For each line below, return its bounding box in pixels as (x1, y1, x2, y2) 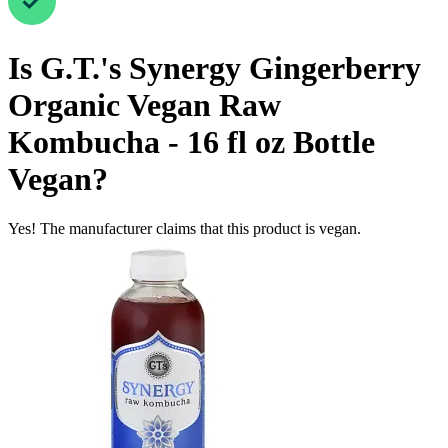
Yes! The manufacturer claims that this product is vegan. (8, 219, 361, 237)
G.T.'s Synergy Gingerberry (40, 50, 421, 87)
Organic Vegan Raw (8, 87, 281, 124)
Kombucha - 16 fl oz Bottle (8, 124, 375, 161)
